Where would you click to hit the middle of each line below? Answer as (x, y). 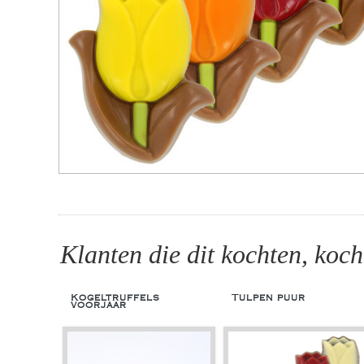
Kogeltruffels (115, 298)
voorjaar (99, 305)
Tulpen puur (268, 298)
